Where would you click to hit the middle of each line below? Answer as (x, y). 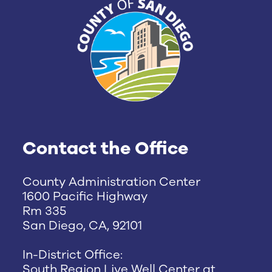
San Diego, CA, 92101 (83, 226)
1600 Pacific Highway (85, 196)
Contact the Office (106, 148)
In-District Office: (73, 255)
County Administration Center (112, 182)
